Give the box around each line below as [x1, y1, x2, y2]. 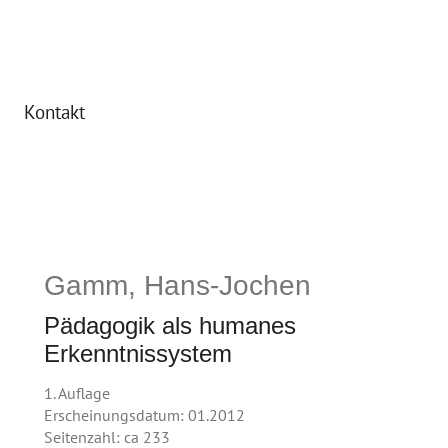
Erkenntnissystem [44, 340, 233, 367]
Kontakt [24, 100, 85, 125]
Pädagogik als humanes [44, 312, 297, 339]
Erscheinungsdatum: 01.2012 [44, 405, 246, 425]
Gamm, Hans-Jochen [44, 270, 312, 301]
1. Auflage [44, 383, 111, 403]
